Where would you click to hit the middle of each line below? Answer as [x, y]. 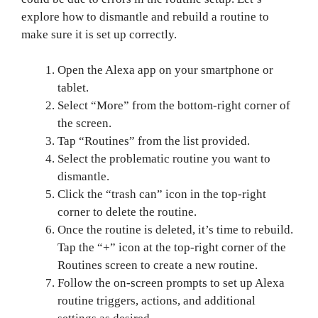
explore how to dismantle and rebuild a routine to [146, 16]
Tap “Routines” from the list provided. [154, 141]
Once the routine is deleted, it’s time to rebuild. [176, 230]
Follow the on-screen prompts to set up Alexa [171, 283]
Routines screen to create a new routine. [158, 265]
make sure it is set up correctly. [99, 34]
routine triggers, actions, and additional [157, 301]
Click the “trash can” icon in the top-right [162, 194]
